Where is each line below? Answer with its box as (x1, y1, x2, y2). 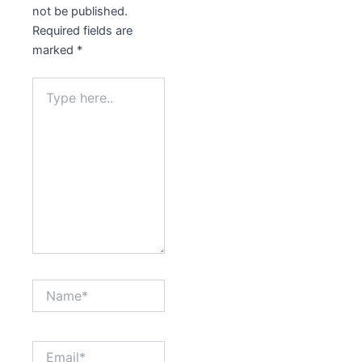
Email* (32, 340, 65, 355)
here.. (32, 94, 61, 108)
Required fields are (32, 23, 133, 39)
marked (32, 43, 77, 58)
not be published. (32, 4, 128, 19)
